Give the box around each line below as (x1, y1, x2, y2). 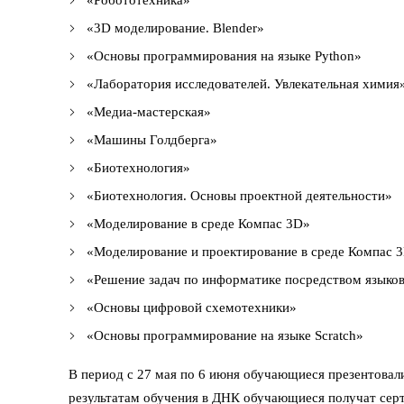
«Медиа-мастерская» (87, 104, 211, 119)
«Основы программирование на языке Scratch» (87, 327, 363, 343)
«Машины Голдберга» (87, 132, 217, 147)
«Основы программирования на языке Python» (87, 48, 362, 63)
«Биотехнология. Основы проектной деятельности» (87, 188, 392, 203)
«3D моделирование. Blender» (87, 20, 264, 35)
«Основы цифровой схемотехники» (87, 299, 297, 315)
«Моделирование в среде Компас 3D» (87, 216, 310, 231)
